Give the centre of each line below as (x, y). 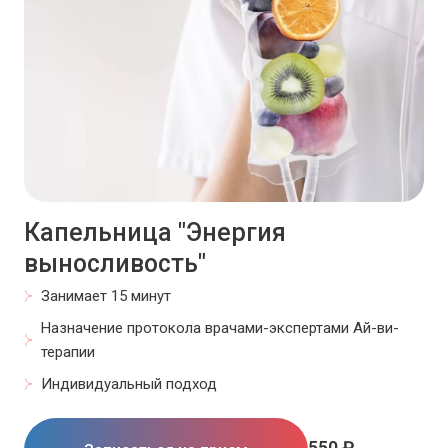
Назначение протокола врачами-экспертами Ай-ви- (220, 327)
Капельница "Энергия (155, 232)
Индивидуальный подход (131, 383)
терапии (68, 351)
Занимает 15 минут (106, 295)
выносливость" (115, 263)
